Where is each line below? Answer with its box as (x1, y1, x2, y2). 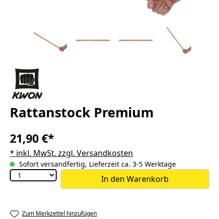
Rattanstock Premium (10, 103, 153, 121)
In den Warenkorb (101, 174, 169, 184)
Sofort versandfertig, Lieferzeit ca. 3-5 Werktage (17, 159, 176, 169)
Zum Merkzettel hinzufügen (22, 209, 97, 218)
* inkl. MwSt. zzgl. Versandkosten (10, 148, 133, 158)
